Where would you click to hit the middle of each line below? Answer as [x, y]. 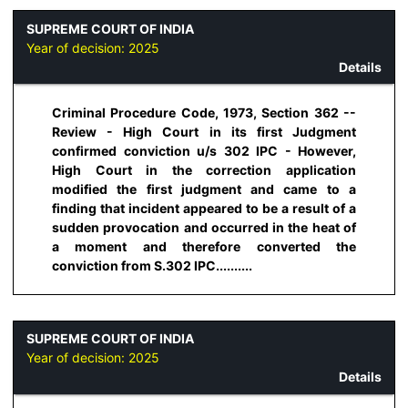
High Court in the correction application [204, 170]
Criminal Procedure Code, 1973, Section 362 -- [204, 113]
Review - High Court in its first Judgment [204, 132]
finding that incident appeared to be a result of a [204, 209]
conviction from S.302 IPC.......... [152, 266]
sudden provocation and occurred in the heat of [204, 228]
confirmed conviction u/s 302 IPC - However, [204, 151]
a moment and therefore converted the [204, 247]
